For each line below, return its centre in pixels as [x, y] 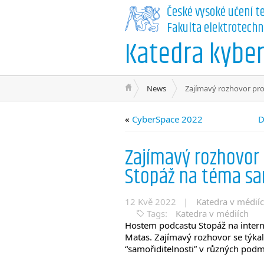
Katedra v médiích [212, 213]
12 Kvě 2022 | [158, 202]
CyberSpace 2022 [167, 119]
